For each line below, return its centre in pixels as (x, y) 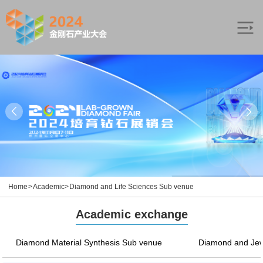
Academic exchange (131, 215)
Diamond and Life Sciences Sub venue (132, 186)
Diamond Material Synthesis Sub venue (89, 242)
